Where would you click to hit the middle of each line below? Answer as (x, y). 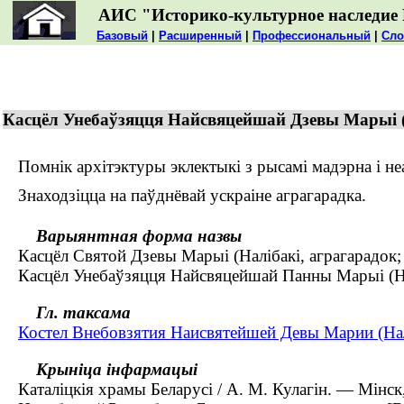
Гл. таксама (83, 312)
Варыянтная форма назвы (139, 236)
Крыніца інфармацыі (117, 369)
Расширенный (200, 36)
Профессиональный (312, 36)
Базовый (122, 36)
